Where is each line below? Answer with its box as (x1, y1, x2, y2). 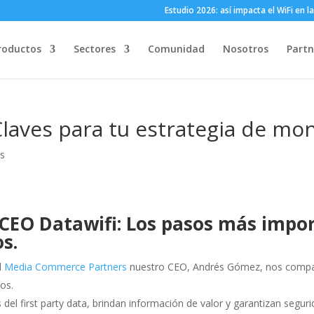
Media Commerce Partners (4, 260, 128, 273)
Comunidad (148, 42, 205, 55)
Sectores (74, 42, 116, 55)
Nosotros (223, 42, 268, 55)
